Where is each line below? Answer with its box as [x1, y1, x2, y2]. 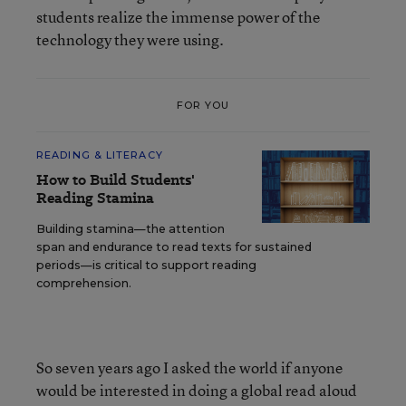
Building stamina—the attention [36, 222, 225, 236]
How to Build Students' [36, 169, 195, 190]
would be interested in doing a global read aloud [36, 380, 357, 401]
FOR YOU [176, 98, 230, 111]
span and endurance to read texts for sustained [36, 240, 312, 254]
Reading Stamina [36, 188, 154, 208]
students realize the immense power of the [36, 6, 321, 27]
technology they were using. [36, 29, 224, 50]
